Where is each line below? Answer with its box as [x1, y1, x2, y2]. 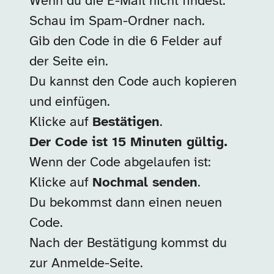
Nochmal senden [92, 176, 198, 190]
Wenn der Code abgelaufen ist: [29, 155, 211, 170]
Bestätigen [92, 115, 160, 130]
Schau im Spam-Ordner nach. [29, 14, 205, 29]
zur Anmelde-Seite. [29, 256, 143, 271]
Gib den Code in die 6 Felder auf [29, 34, 222, 49]
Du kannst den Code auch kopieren [29, 75, 237, 89]
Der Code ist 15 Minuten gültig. [29, 135, 228, 150]
